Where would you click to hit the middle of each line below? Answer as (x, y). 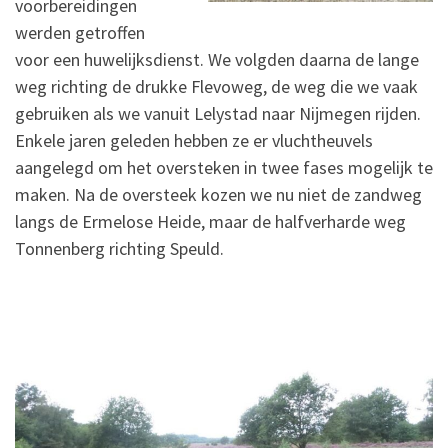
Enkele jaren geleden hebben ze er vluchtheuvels (194, 141)
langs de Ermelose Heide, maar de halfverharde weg (210, 222)
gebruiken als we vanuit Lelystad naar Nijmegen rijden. (218, 114)
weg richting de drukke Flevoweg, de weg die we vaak (216, 87)
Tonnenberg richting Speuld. (119, 249)
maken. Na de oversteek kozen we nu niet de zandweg (218, 195)
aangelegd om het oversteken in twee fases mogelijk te (224, 168)
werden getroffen (80, 33)
